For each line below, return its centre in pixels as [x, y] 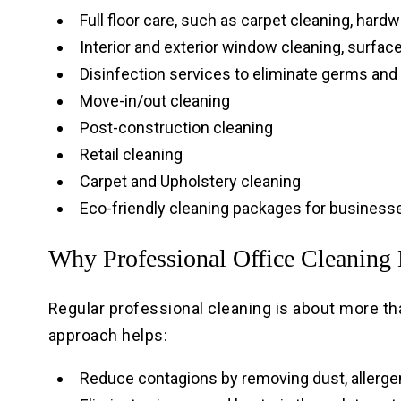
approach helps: [108, 336]
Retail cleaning [131, 155]
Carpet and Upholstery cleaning [190, 182]
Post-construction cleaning [176, 128]
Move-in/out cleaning [154, 101]
